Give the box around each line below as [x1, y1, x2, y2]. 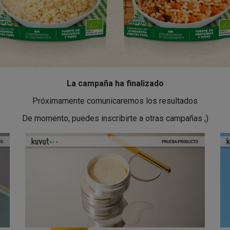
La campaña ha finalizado [66, 79, 164, 88]
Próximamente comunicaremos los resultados [32, 96, 198, 106]
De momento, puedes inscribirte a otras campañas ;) [22, 113, 208, 123]
